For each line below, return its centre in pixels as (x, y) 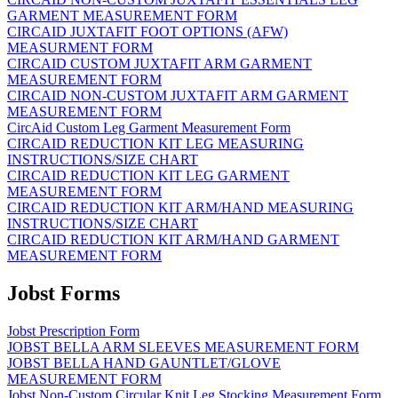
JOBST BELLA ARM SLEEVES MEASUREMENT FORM (183, 346)
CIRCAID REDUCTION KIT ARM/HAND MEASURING (180, 207)
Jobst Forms (64, 293)
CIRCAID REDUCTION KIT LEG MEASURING (155, 143)
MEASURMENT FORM (80, 47)
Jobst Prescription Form (73, 330)
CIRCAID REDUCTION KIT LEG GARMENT (148, 175)
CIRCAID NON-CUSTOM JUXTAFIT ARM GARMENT (178, 95)
